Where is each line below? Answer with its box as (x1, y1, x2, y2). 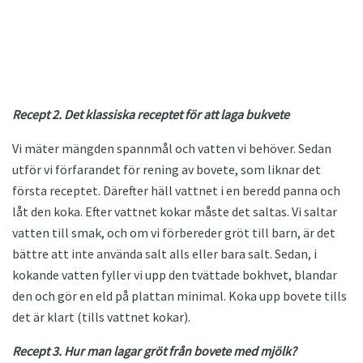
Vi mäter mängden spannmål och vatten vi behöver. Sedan (12, 139, 331, 156)
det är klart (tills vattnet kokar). (12, 308, 190, 325)
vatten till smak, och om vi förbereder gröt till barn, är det (12, 224, 335, 241)
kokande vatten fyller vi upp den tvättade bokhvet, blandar (12, 266, 337, 283)
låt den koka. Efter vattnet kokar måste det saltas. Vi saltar (12, 203, 337, 220)
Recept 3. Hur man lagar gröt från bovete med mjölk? (12, 342, 297, 359)
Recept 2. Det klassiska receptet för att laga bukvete (12, 105, 289, 122)
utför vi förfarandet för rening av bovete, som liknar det (12, 160, 321, 177)
